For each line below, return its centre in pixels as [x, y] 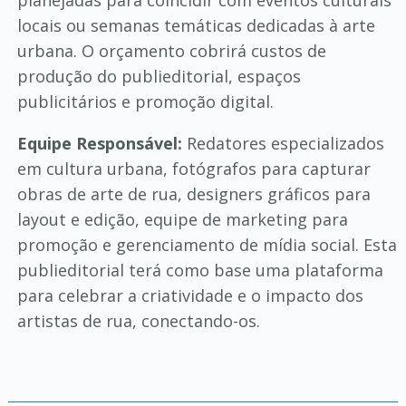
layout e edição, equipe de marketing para [182, 219]
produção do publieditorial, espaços [159, 76]
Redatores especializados [283, 143]
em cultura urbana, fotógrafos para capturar [193, 169]
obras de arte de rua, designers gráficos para [193, 194]
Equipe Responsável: [99, 143]
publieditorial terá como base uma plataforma [200, 270]
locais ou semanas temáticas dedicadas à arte [196, 25]
